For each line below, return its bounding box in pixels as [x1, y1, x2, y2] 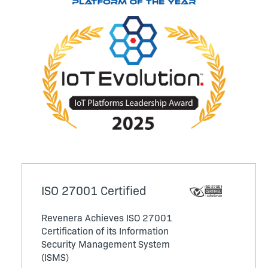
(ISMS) [41, 249, 69, 263]
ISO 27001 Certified [41, 181, 147, 198]
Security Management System [41, 236, 170, 250]
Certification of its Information [41, 223, 169, 237]
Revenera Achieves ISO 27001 [41, 210, 172, 224]
